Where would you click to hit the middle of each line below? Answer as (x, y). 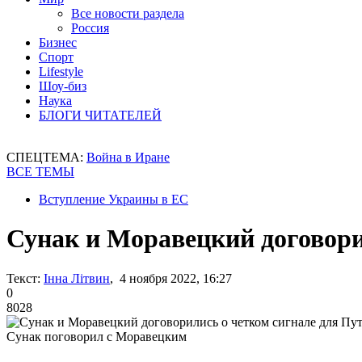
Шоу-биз (63, 86)
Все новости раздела (128, 13)
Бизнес (58, 42)
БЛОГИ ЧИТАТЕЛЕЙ (100, 115)
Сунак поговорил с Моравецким (97, 336)
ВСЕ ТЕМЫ (40, 172)
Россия (90, 28)
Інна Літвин (77, 278)
